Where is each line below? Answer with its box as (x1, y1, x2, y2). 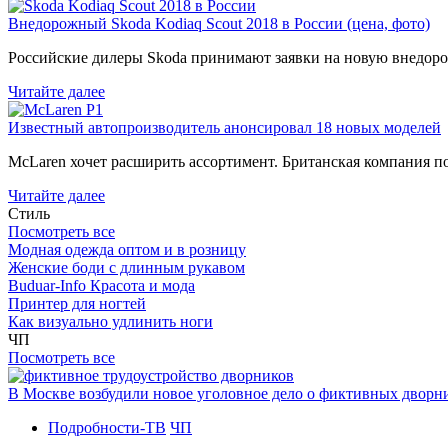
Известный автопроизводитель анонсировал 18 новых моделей (8, 118, 441, 136)
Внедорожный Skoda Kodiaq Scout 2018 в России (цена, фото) (8, 14, 430, 32)
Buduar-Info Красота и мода (8, 276, 195, 294)
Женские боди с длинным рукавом (8, 258, 245, 276)
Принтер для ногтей (8, 294, 146, 312)
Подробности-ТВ (48, 418, 166, 436)
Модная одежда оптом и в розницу (8, 240, 246, 258)
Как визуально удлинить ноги (8, 312, 213, 330)
